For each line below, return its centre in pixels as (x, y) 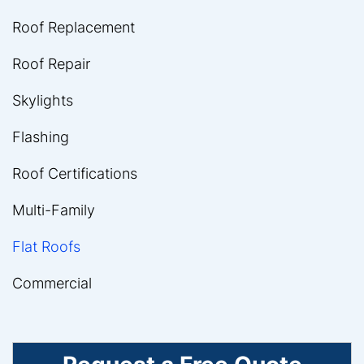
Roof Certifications (75, 173)
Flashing (41, 136)
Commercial (52, 283)
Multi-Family (54, 210)
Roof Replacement (74, 27)
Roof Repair (51, 63)
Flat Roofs (46, 246)
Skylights (43, 100)
